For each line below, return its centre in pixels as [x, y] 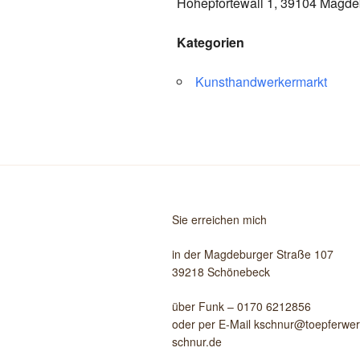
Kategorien [211, 42]
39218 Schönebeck [221, 271]
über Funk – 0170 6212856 [241, 306]
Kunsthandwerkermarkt [261, 81]
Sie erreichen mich [219, 219]
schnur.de [197, 341]
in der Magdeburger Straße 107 [253, 254]
